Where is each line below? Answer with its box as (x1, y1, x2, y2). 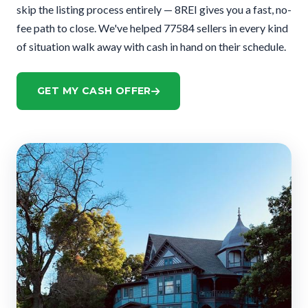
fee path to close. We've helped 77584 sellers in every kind (16, 21, 288, 34)
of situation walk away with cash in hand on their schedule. (16, 40, 286, 53)
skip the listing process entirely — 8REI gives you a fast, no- (16, 3, 291, 16)
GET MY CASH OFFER (37, 85, 151, 97)
